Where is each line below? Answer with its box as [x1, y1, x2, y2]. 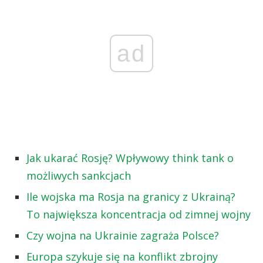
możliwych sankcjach [26, 168, 131, 183]
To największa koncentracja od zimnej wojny [26, 207, 251, 221]
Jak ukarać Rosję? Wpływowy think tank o [26, 150, 234, 165]
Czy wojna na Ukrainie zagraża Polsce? [26, 228, 219, 242]
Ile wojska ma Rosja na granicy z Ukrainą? [26, 189, 235, 204]
